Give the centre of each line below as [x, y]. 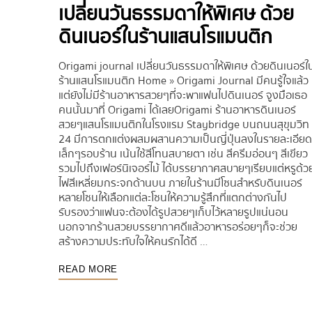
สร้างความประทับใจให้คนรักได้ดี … [133, 242]
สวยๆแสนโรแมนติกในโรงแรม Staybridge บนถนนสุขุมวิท [184, 125]
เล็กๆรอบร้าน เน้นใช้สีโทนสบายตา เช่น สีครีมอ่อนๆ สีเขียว [183, 154]
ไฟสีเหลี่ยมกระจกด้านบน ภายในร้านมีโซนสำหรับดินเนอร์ [180, 184]
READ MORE [88, 270]
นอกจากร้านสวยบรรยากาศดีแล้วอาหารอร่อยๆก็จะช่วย [178, 227]
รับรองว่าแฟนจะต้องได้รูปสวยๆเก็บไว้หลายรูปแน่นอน [173, 213]
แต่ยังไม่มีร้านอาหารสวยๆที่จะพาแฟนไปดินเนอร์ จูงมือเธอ [183, 96]
